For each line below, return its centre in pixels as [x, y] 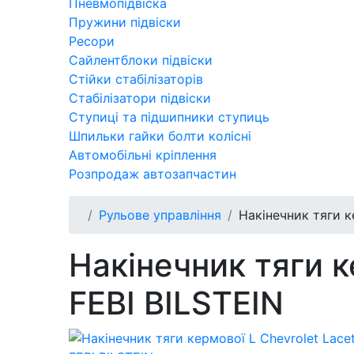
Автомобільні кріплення [143, 154]
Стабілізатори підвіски [140, 98]
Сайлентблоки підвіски [141, 60]
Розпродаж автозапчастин [153, 173]
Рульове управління [160, 215]
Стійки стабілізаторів [136, 79]
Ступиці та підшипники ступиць [169, 117]
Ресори [92, 41]
